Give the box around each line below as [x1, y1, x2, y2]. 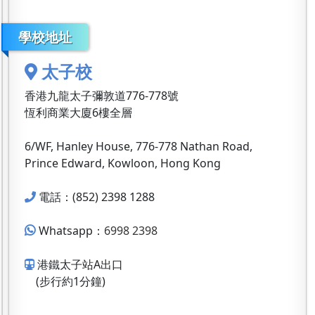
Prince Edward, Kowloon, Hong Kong [25, 155, 221, 171]
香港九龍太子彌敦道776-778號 [25, 87, 179, 103]
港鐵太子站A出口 [37, 256, 123, 272]
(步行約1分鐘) [25, 273, 105, 289]
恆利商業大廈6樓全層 [25, 104, 132, 120]
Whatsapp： [39, 222, 104, 238]
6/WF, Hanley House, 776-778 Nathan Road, [25, 138, 252, 154]
